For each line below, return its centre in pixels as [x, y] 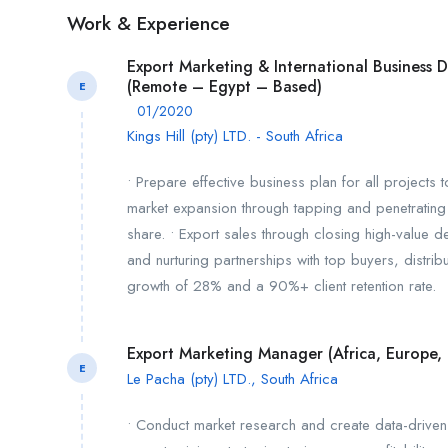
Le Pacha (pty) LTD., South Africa [232, 378]
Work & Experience [148, 23]
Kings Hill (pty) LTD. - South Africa [235, 136]
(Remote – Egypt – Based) [224, 86]
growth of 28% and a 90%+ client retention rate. [281, 286]
